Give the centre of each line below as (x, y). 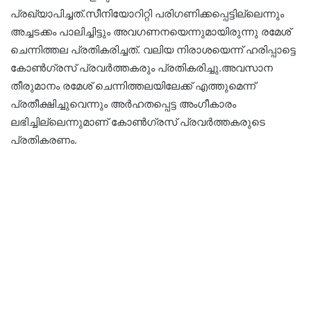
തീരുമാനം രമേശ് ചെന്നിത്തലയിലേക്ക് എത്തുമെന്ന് (133, 85)
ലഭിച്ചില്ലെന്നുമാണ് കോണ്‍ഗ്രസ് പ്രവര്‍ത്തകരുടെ (138, 121)
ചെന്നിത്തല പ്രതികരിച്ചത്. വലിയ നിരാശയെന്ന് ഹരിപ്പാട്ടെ (153, 49)
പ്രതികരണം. (44, 140)
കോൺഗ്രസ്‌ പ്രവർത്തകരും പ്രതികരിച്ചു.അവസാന (142, 67)
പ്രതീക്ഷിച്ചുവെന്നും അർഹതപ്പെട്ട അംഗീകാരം (123, 103)
